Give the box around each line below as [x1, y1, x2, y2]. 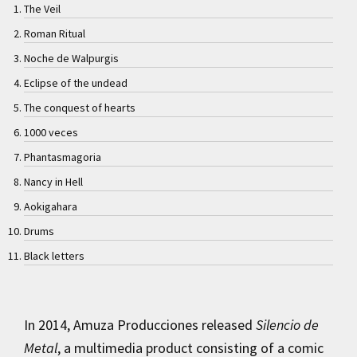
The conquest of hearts [24, 100, 135, 116]
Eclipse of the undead [24, 76, 127, 91]
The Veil [24, 2, 61, 17]
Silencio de [256, 315, 319, 334]
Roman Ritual [24, 26, 85, 41]
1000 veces [24, 125, 78, 140]
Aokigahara [24, 199, 77, 214]
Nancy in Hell [24, 175, 83, 190]
